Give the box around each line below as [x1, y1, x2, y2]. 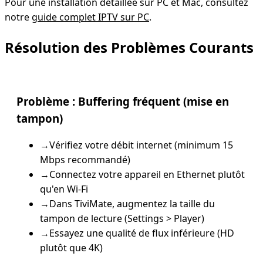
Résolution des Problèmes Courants [5, 37, 254, 57]
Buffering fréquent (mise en [78, 94, 229, 109]
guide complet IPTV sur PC [32, 10, 149, 23]
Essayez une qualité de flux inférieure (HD [49, 227, 234, 240]
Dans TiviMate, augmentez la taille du [49, 197, 215, 211]
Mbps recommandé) [40, 153, 130, 167]
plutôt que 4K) [40, 241, 103, 255]
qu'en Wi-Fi [40, 183, 88, 196]
